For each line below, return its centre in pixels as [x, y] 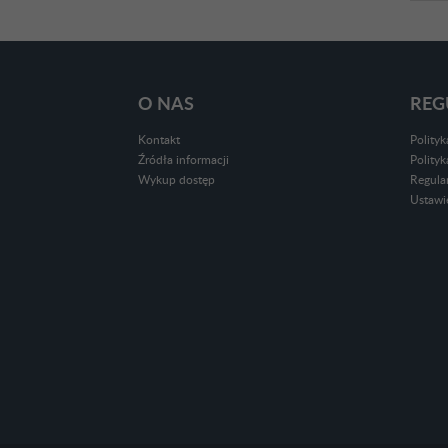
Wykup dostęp [176, 180]
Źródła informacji [183, 160]
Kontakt [159, 140]
